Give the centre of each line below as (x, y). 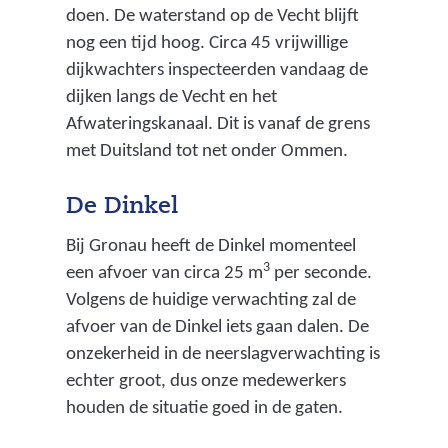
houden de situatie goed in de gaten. (204, 409)
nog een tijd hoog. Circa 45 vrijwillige (206, 43)
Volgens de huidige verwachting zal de (210, 301)
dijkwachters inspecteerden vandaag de (216, 70)
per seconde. (320, 274)
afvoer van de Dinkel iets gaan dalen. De (217, 328)
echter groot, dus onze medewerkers (205, 382)
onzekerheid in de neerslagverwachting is (222, 355)
